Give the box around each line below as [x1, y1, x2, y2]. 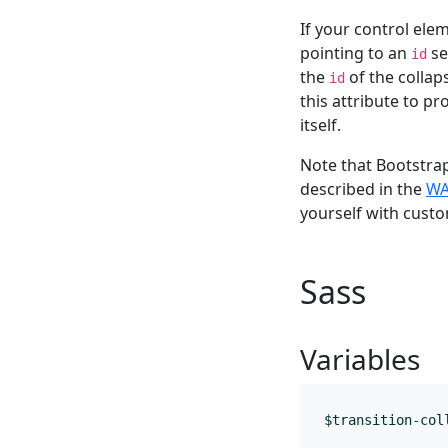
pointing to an [300, 41, 411, 64]
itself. [300, 113, 341, 136]
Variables [300, 339, 420, 378]
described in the [300, 177, 426, 200]
